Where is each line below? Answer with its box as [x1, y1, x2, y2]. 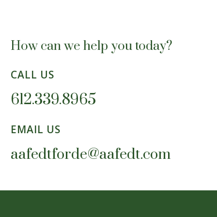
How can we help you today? [11, 38, 173, 54]
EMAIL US [11, 123, 61, 136]
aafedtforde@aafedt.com [11, 145, 171, 164]
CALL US [11, 68, 55, 81]
